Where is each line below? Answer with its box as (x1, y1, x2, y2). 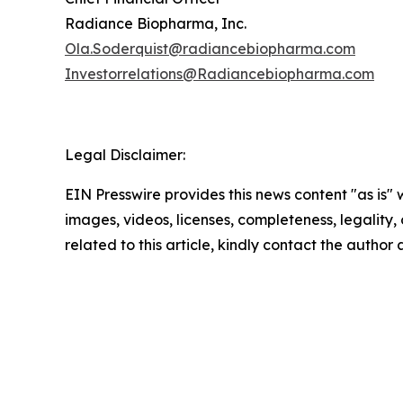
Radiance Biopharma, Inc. (65, 13, 246, 32)
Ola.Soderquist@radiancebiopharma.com (65, 39, 355, 58)
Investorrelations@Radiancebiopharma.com (65, 64, 374, 83)
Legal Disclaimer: (65, 145, 185, 164)
